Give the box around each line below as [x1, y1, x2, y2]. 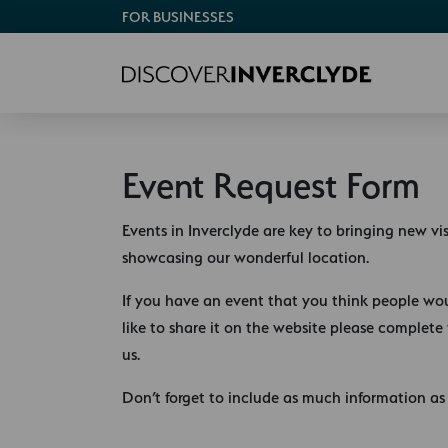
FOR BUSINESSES [122, 8, 234, 26]
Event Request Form [122, 163, 420, 207]
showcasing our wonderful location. [122, 247, 369, 267]
